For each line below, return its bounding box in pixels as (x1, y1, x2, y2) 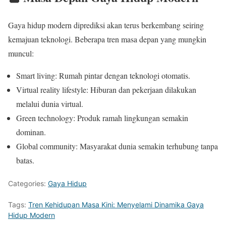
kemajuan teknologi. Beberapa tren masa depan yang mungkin (8, 33, 206, 44)
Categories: (8, 179, 48, 188)
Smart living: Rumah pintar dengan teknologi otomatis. (16, 70, 190, 81)
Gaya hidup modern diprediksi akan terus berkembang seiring (8, 19, 204, 30)
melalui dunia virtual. (16, 98, 83, 109)
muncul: (8, 47, 34, 59)
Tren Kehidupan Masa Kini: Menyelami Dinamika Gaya (28, 200, 204, 209)
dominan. (16, 126, 46, 137)
